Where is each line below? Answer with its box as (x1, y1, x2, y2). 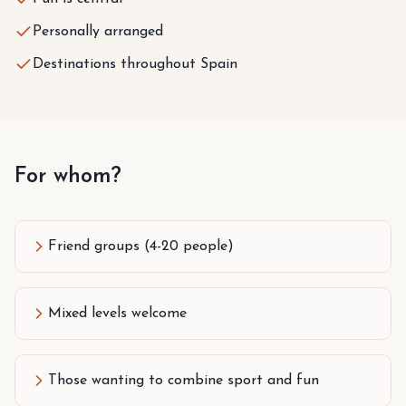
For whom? (14, 165, 121, 188)
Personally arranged (33, 24, 163, 39)
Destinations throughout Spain (33, 56, 237, 72)
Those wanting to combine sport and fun (48, 372, 319, 388)
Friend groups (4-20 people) (48, 238, 234, 254)
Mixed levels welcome (48, 305, 187, 321)
